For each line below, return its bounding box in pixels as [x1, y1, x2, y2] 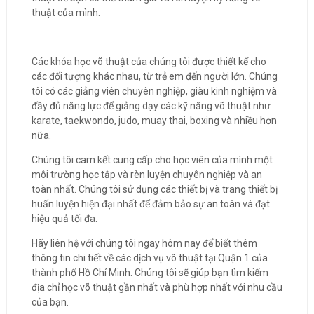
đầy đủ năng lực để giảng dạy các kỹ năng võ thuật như [31, 100, 271, 111]
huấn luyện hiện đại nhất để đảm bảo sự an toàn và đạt [31, 198, 270, 210]
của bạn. [31, 296, 69, 308]
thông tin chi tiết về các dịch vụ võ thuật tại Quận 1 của [31, 252, 268, 264]
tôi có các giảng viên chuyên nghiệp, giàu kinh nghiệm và [31, 86, 277, 97]
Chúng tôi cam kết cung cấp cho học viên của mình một [31, 154, 273, 165]
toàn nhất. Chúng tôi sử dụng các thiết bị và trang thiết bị [31, 184, 278, 195]
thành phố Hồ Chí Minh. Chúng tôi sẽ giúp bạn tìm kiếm [31, 267, 268, 278]
